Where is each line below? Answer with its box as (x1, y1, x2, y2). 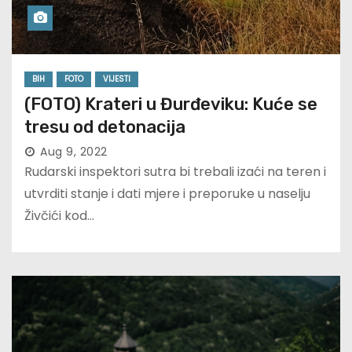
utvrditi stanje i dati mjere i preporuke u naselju (24, 185, 310, 203)
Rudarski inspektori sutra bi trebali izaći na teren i (24, 163, 326, 181)
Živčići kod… (24, 207, 94, 225)
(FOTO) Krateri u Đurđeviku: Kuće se (24, 93, 317, 115)
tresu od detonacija (24, 116, 185, 138)
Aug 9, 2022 (40, 144, 108, 160)
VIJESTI (103, 73, 130, 86)
